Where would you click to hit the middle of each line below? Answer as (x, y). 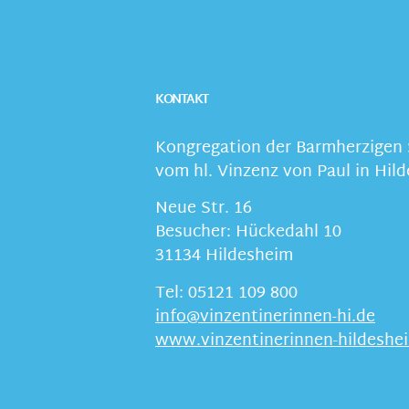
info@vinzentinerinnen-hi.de (265, 317)
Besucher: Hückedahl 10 (248, 233)
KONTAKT (182, 100)
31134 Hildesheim (224, 257)
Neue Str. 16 (204, 209)
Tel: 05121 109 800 (226, 293)
